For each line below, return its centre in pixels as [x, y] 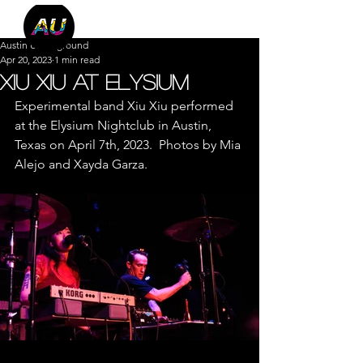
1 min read [77, 60]
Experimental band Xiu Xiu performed [126, 106]
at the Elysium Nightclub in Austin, [115, 125]
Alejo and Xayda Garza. [81, 164]
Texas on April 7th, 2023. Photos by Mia [129, 145]
